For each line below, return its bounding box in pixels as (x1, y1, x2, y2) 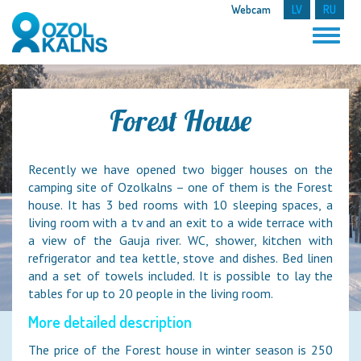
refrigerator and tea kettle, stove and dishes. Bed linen (28, 250, 333, 266)
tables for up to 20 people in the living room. (28, 285, 273, 301)
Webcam (231, 2, 271, 16)
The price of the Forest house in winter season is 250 (28, 342, 333, 358)
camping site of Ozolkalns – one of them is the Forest (28, 179, 333, 195)
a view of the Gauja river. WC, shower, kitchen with (28, 232, 333, 248)
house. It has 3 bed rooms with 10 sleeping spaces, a (28, 197, 333, 213)
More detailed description (28, 311, 192, 332)
